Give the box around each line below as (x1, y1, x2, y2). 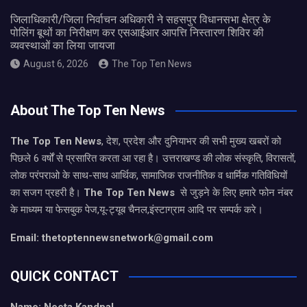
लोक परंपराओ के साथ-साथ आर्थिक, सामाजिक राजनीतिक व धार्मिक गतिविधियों (10, 169, 287, 182)
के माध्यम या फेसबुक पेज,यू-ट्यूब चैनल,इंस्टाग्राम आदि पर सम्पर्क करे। (10, 204, 263, 216)
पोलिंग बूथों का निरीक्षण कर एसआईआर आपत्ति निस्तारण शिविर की (10, 26, 264, 39)
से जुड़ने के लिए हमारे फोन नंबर (177, 186, 293, 199)
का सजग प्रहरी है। (10, 186, 84, 199)
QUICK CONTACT (10, 268, 119, 284)
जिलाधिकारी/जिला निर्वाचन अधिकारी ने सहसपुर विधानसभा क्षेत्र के (10, 13, 271, 26)
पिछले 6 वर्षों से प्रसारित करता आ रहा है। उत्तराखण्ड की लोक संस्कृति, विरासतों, (10, 152, 296, 164)
